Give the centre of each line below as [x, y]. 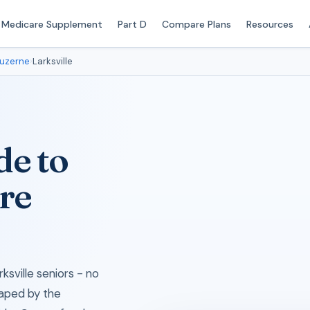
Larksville [53, 61]
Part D [132, 24]
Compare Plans [196, 24]
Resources [270, 24]
